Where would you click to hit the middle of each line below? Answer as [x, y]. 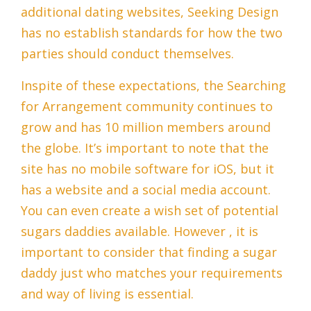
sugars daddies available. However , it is [140, 232]
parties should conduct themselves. [127, 54]
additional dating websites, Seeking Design [150, 12]
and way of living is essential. [107, 294]
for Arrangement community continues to [147, 107]
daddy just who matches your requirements [152, 273]
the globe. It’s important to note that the [145, 148]
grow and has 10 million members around [146, 127]
